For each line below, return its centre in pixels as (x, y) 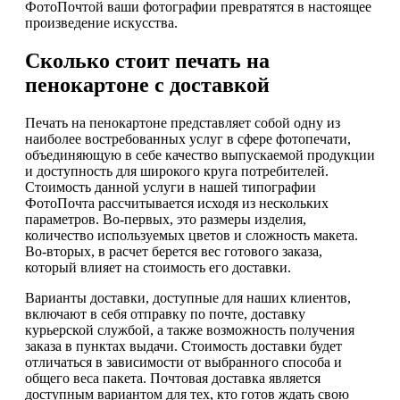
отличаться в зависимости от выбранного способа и (183, 362)
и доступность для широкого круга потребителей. (177, 171)
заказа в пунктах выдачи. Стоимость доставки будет (183, 346)
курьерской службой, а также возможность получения (190, 329)
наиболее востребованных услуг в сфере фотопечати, (188, 138)
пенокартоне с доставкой (147, 85)
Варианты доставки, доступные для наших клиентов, (188, 297)
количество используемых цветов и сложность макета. (192, 235)
